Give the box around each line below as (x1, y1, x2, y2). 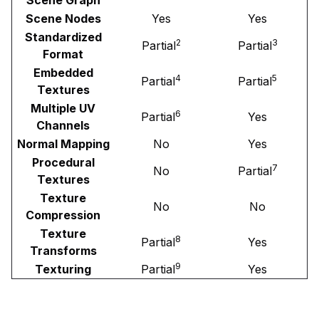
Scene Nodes (25, 11, 101, 26)
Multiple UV (31, 100, 95, 115)
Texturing (35, 261, 91, 276)
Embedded (33, 65, 93, 80)
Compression (26, 207, 100, 222)
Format (43, 46, 83, 61)
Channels (36, 117, 90, 132)
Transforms (29, 243, 97, 258)
